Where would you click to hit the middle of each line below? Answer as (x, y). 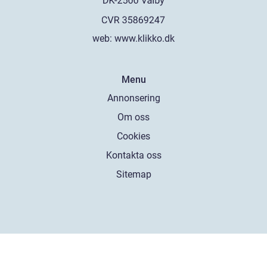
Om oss (133, 117)
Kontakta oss (133, 156)
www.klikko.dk (145, 39)
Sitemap (133, 175)
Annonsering (133, 98)
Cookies (133, 136)
